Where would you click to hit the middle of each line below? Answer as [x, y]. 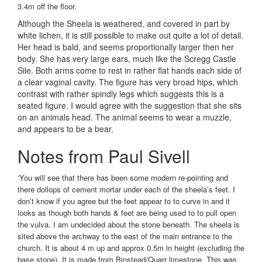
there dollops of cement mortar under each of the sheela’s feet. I [126, 189]
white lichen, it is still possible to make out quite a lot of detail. [130, 35]
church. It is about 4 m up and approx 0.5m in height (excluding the [131, 248]
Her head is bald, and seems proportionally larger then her [126, 47]
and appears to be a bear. [65, 129]
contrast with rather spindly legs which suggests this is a [121, 94]
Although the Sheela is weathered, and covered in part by [124, 24]
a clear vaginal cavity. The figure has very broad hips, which [128, 82]
